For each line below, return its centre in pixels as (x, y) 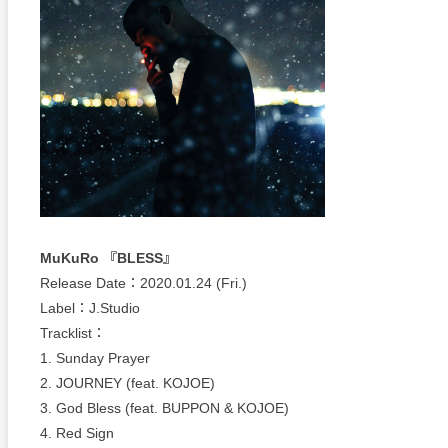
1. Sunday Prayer (95, 358)
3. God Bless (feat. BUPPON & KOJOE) (164, 408)
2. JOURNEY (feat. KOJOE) (127, 383)
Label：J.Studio (90, 308)
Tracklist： (73, 333)
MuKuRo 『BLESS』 (108, 258)
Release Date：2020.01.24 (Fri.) (143, 283)
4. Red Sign (77, 433)
